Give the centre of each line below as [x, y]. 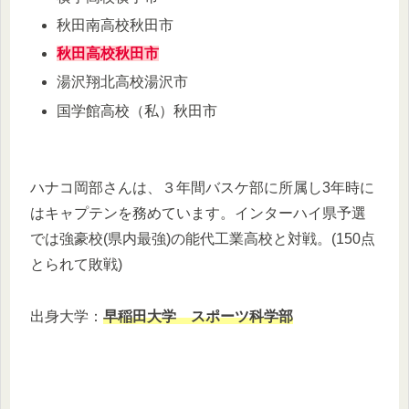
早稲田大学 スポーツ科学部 [198, 317]
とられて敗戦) [76, 265]
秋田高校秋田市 [108, 54]
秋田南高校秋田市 [115, 26]
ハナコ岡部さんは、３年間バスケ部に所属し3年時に [202, 188]
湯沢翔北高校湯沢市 [123, 82]
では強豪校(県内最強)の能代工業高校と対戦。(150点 [203, 239]
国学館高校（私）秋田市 [137, 110]
